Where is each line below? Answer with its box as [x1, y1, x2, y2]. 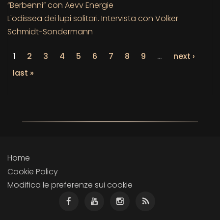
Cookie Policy [7, 165, 58, 177]
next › [173, 50, 195, 62]
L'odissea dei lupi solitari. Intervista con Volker [7, 12, 178, 24]
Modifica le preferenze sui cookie [7, 179, 133, 191]
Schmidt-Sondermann [7, 26, 93, 37]
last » [13, 67, 34, 79]
